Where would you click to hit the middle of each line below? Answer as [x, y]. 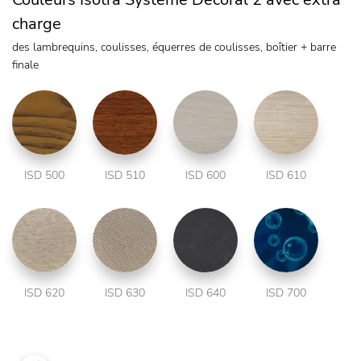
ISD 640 [205, 293]
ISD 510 [125, 176]
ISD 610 [286, 176]
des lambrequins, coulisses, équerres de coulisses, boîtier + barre [174, 48]
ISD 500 [44, 176]
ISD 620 [44, 293]
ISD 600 [205, 176]
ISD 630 [125, 293]
